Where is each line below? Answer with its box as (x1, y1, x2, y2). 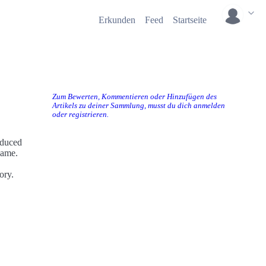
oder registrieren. (52, 110, 109, 119)
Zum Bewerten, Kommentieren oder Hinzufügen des (52, 93, 217, 101)
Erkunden (99, 15, 135, 25)
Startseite (173, 15, 207, 25)
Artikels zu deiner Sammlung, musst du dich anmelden (52, 102, 225, 110)
